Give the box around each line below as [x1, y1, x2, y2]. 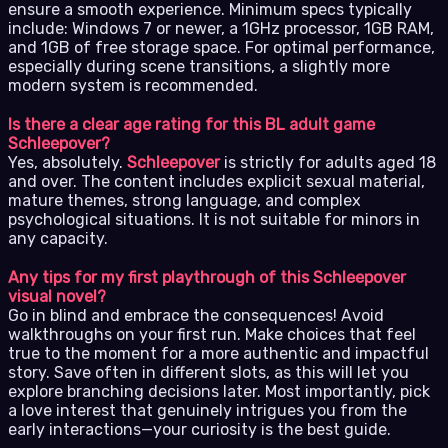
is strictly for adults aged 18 [220, 152, 436, 172]
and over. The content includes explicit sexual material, [8, 171, 425, 191]
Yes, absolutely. [8, 152, 127, 172]
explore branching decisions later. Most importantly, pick [8, 381, 430, 401]
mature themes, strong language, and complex [8, 190, 361, 210]
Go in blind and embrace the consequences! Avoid [8, 305, 384, 325]
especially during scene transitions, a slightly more [8, 56, 390, 76]
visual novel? [8, 286, 106, 306]
